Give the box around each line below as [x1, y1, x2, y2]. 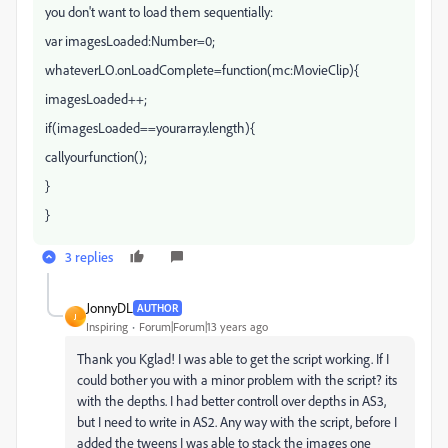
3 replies [65, 248, 113, 265]
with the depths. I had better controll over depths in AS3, [77, 392, 386, 409]
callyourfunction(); [45, 148, 147, 165]
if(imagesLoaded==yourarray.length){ [45, 119, 255, 136]
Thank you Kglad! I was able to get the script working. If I [77, 350, 389, 367]
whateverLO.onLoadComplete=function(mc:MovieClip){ [45, 61, 359, 78]
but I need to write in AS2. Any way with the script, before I [77, 413, 397, 430]
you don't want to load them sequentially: [45, 3, 273, 20]
